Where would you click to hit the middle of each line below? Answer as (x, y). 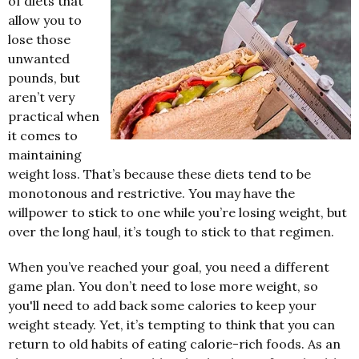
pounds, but (44, 77)
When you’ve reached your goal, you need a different (169, 266)
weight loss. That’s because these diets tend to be (159, 173)
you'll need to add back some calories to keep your (162, 305)
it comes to (43, 135)
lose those (39, 39)
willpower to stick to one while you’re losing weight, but (177, 212)
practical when (54, 116)
